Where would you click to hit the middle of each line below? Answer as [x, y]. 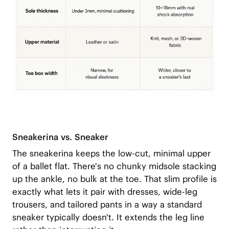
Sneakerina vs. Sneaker [60, 137]
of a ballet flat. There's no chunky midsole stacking [114, 166]
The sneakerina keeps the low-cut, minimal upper [111, 154]
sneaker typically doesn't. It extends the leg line [108, 217]
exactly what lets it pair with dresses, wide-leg [105, 192]
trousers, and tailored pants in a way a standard [107, 205]
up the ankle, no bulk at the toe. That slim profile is [114, 179]
